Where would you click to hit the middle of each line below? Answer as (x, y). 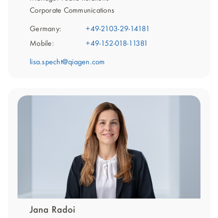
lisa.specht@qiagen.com (67, 63)
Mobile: (42, 44)
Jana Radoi (53, 210)
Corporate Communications (72, 11)
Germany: (45, 29)
